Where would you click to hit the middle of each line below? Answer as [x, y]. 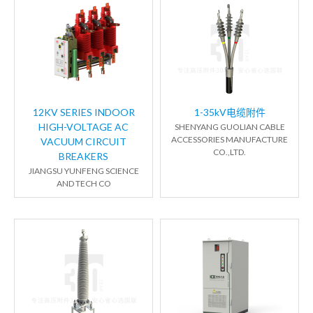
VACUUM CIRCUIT [83, 142]
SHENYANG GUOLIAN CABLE [230, 127]
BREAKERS [83, 156]
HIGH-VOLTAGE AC [83, 127]
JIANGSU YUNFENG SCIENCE [83, 171]
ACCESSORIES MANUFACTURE [230, 140]
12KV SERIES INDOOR [83, 112]
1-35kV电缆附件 [230, 112]
